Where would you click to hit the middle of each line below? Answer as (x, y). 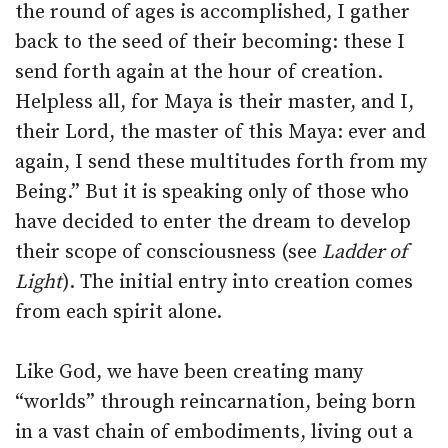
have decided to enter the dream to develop (213, 222)
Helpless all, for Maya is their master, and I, (214, 102)
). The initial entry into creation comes (237, 282)
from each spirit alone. (118, 312)
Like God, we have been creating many (189, 372)
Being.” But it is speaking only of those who (212, 192)
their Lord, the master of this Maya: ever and (220, 132)
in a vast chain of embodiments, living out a (214, 432)
